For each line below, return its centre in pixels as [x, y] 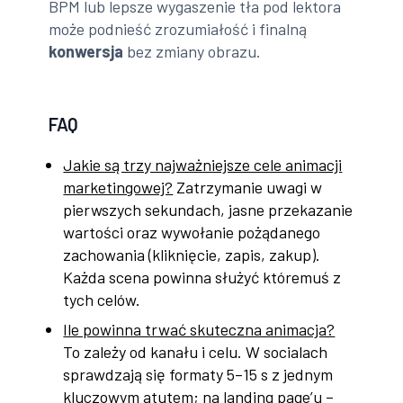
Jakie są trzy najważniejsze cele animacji [203, 165]
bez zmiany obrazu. [193, 52]
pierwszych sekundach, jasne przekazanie [208, 210]
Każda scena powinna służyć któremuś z [202, 278]
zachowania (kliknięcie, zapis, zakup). [192, 255]
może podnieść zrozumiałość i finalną [178, 29]
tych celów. [102, 300]
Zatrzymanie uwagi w [248, 188]
